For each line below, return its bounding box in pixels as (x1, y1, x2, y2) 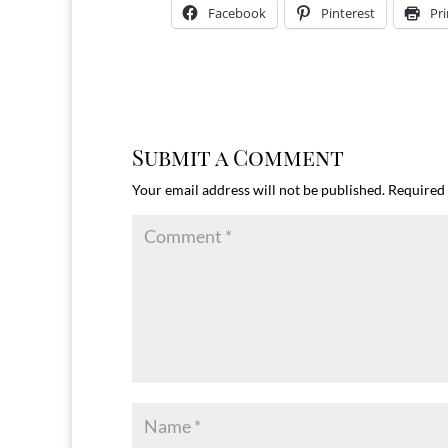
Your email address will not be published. (132, 181, 385, 198)
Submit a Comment (132, 142, 344, 172)
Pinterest (321, 4, 375, 22)
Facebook (208, 4, 266, 22)
